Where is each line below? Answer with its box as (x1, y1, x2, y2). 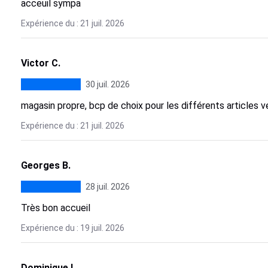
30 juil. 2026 (85, 80, 130, 89)
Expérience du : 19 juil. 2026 (20, 223, 124, 233)
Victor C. (20, 57, 60, 69)
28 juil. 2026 (85, 182, 130, 191)
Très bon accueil (20, 202, 90, 214)
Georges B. (20, 160, 71, 171)
